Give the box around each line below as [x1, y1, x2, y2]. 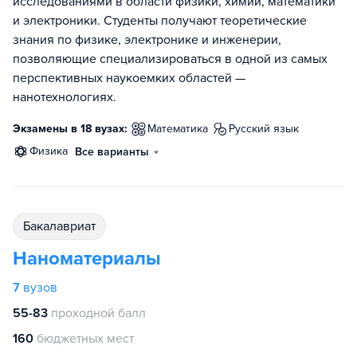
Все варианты [75, 145, 149, 159]
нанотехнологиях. [13, 89, 116, 106]
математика [156, 122, 208, 136]
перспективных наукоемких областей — [13, 70, 245, 87]
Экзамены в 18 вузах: [13, 122, 127, 136]
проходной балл [51, 305, 146, 322]
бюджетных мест [37, 331, 134, 347]
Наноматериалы [13, 247, 161, 271]
